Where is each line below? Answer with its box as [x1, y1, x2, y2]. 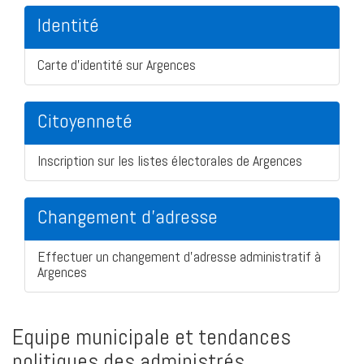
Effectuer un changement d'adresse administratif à [37, 246, 321, 266]
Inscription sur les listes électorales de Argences [37, 150, 302, 170]
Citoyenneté [37, 107, 132, 133]
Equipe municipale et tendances [12, 322, 291, 351]
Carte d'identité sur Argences [37, 54, 196, 74]
